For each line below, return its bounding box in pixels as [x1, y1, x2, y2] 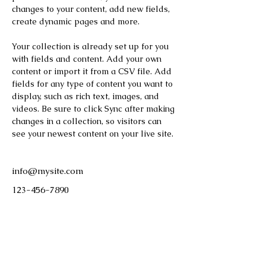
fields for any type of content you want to [12, 78, 175, 90]
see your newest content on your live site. [12, 128, 176, 140]
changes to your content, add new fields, [12, 4, 172, 15]
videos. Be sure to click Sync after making [12, 103, 177, 115]
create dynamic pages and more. [12, 16, 140, 27]
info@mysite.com [12, 165, 84, 177]
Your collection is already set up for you [12, 41, 171, 52]
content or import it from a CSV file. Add [12, 66, 174, 77]
